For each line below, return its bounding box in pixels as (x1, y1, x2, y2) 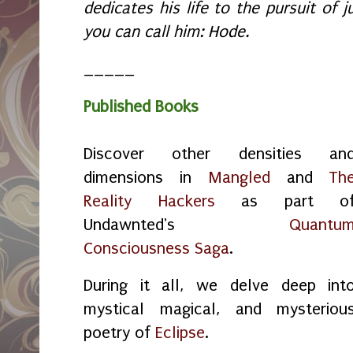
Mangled (207, 167, 270, 187)
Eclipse (155, 323, 205, 343)
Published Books (84, 96, 199, 116)
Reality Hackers (84, 191, 215, 210)
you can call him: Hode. (84, 21, 249, 41)
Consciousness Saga (84, 238, 229, 258)
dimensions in (84, 167, 208, 187)
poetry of (84, 323, 155, 343)
